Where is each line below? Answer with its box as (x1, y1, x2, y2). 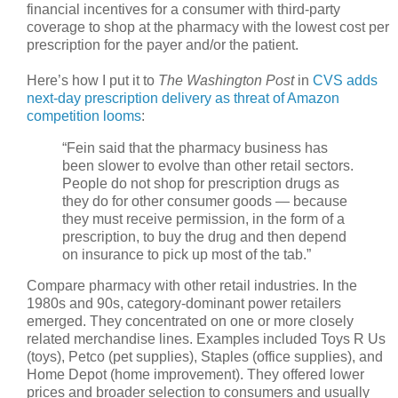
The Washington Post (158, 72, 294, 88)
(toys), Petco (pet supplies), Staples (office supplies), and (27, 349, 383, 365)
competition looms (27, 107, 141, 123)
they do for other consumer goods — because (62, 193, 347, 209)
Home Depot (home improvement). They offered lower (27, 367, 364, 383)
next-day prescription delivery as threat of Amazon (27, 90, 339, 106)
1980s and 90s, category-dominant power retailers (27, 296, 341, 312)
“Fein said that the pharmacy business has (62, 139, 328, 155)
